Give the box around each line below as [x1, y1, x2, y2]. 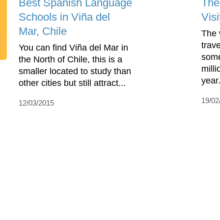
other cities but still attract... [19, 78, 126, 88]
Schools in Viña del [19, 11, 110, 24]
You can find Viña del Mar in [19, 43, 128, 53]
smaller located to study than [19, 66, 131, 77]
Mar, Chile [19, 25, 67, 38]
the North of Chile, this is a [19, 55, 122, 65]
